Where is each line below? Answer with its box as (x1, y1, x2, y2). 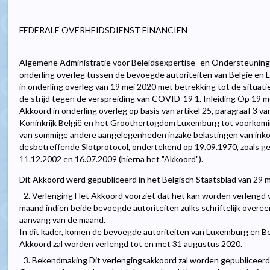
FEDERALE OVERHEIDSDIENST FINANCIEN (19, 25, 187, 36)
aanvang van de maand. (19, 215, 105, 225)
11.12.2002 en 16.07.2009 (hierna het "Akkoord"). (19, 154, 203, 165)
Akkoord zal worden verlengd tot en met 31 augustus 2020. (19, 239, 242, 250)
